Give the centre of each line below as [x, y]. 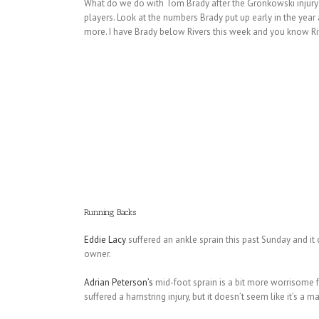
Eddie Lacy [105, 240]
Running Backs [110, 213]
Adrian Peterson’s [118, 283]
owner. [97, 254]
